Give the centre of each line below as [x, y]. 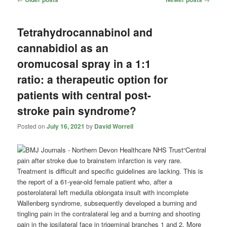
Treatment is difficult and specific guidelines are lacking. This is [110, 171]
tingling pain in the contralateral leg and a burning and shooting [109, 213]
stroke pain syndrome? [77, 111]
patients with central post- [84, 95]
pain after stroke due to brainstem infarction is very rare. [100, 160]
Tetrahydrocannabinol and [85, 32]
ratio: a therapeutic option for [93, 79]
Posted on [32, 126]
